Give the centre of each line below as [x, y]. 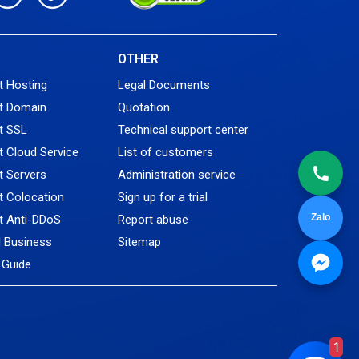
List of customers [165, 153]
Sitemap [139, 242]
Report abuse [153, 220]
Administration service [176, 175]
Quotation [143, 108]
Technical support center [183, 130]
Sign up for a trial [162, 198]
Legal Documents [163, 85]
